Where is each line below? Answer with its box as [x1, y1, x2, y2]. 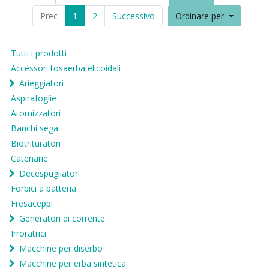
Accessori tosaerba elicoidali [11, 62, 121, 74]
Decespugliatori [19, 168, 80, 180]
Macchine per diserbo [19, 243, 103, 255]
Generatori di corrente [19, 213, 105, 225]
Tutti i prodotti [11, 47, 67, 59]
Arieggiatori [19, 77, 64, 89]
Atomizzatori [11, 107, 61, 119]
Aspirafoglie [11, 92, 56, 104]
